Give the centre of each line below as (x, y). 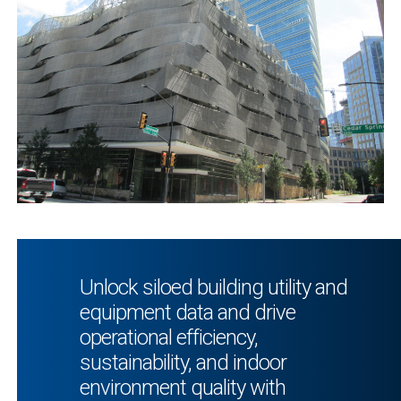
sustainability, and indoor (183, 362)
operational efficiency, (169, 337)
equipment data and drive (188, 312)
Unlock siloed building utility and (213, 287)
